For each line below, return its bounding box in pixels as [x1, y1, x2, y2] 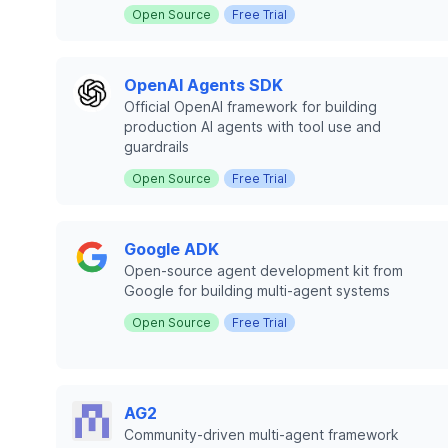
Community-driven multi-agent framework [124, 426, 399, 443]
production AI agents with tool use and [124, 118, 381, 135]
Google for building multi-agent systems [124, 282, 390, 299]
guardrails [124, 138, 189, 155]
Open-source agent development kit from [124, 262, 403, 279]
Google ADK [124, 239, 219, 259]
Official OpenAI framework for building [124, 98, 377, 115]
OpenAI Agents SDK [124, 75, 283, 95]
